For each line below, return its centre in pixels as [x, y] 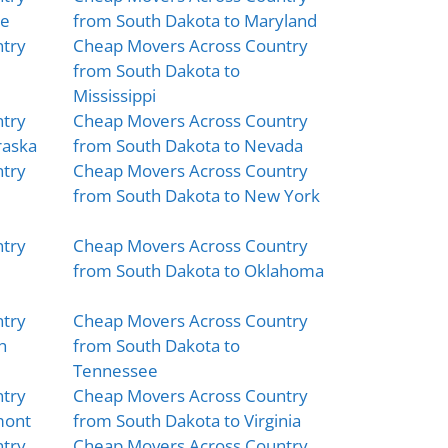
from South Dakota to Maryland [194, 20]
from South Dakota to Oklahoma [198, 270]
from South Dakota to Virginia [186, 420]
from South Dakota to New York [196, 195]
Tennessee [115, 370]
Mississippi [114, 95]
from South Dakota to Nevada [187, 145]
